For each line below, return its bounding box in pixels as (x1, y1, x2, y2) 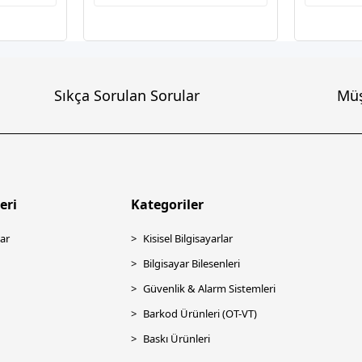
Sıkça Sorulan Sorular (54, 85, 200, 105)
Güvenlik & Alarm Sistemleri (142, 281, 276, 296)
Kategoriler (130, 196, 204, 213)
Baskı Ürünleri (142, 331, 210, 346)
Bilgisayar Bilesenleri (142, 256, 240, 271)
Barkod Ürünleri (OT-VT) (142, 306, 257, 321)
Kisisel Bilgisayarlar (142, 231, 233, 246)
